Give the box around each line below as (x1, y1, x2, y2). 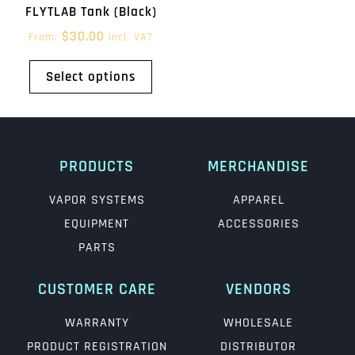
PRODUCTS (59, 155, 134, 177)
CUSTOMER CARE (37, 278, 156, 300)
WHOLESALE (223, 314, 293, 331)
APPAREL (232, 191, 284, 208)
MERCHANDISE (208, 155, 309, 177)
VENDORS (225, 278, 292, 300)
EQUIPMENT (64, 215, 129, 232)
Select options (46, 67, 136, 86)
